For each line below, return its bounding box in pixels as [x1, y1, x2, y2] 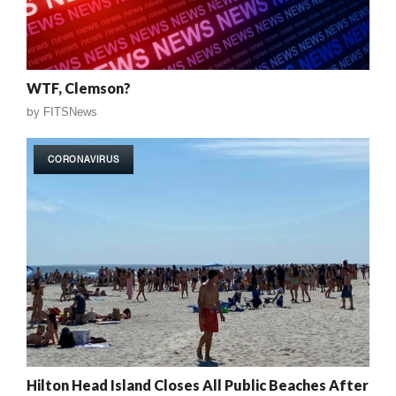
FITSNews [43, 104, 97, 118]
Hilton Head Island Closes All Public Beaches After [27, 376, 369, 393]
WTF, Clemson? [27, 79, 131, 96]
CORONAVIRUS [48, 153, 119, 164]
